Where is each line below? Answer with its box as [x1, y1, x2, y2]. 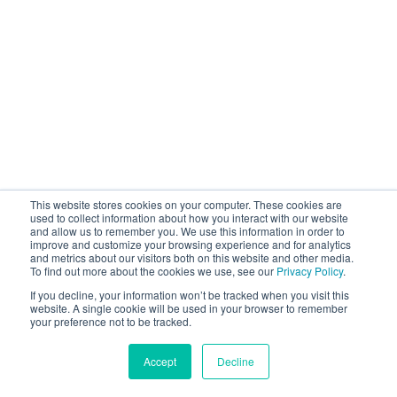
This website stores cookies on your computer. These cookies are [30, 197, 342, 212]
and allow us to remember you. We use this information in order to [30, 223, 345, 238]
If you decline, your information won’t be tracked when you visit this [30, 287, 349, 302]
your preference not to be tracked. [30, 314, 191, 329]
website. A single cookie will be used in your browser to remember [30, 300, 347, 315]
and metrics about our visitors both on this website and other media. [30, 250, 354, 265]
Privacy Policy [276, 263, 343, 278]
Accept [143, 354, 176, 369]
